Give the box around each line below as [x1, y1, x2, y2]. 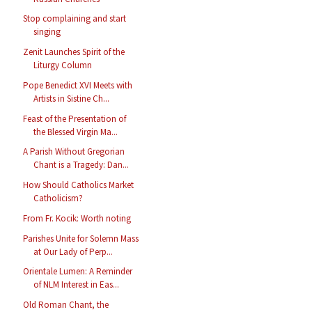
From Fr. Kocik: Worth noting [23, 212, 132, 224]
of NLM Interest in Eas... [33, 279, 120, 291]
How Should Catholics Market [23, 179, 134, 192]
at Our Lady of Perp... [33, 245, 114, 258]
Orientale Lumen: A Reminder [23, 265, 133, 278]
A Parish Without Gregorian [23, 146, 125, 158]
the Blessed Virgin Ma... [33, 125, 118, 138]
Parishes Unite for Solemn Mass [23, 232, 139, 244]
